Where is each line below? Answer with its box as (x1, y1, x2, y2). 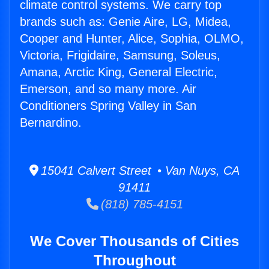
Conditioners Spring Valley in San (20, 99, 196, 113)
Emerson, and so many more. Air (20, 82, 196, 96)
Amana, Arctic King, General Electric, (20, 65, 217, 79)
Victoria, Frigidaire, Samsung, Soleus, (20, 49, 220, 62)
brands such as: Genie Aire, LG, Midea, (20, 15, 231, 29)
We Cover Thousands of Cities (30, 233, 239, 250)
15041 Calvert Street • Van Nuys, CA (38, 164, 240, 178)
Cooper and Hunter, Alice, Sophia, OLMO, (20, 32, 244, 46)
